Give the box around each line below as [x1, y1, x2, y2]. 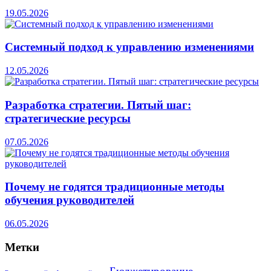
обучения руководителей [5, 194, 134, 207]
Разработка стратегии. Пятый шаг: [5, 98, 191, 111]
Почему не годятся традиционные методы [5, 180, 224, 194]
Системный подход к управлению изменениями [5, 41, 254, 54]
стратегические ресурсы [5, 111, 131, 125]
